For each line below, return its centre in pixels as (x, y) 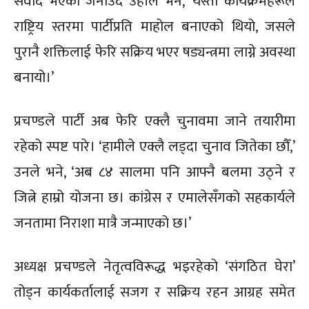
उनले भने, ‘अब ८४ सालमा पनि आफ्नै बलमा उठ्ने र (154, 172)
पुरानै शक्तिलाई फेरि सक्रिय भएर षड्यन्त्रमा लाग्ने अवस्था (154, 52)
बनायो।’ (34, 78)
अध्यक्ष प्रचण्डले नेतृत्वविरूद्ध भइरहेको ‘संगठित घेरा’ (154, 267)
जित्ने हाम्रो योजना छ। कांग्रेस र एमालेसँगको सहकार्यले (154, 198)
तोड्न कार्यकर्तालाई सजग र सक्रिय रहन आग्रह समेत (154, 292)
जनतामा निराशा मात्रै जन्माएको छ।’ (102, 223)
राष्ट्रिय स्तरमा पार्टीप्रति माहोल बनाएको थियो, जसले (154, 27)
